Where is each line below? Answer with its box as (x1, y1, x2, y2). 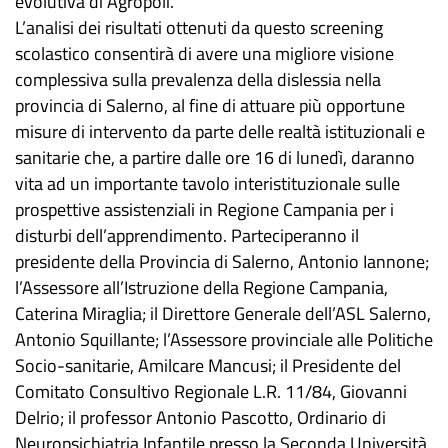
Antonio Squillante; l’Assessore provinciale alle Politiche (15, 326, 433, 354)
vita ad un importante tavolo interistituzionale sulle (15, 170, 400, 198)
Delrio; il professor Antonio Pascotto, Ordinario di (15, 404, 386, 432)
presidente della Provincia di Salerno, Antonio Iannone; (15, 248, 429, 276)
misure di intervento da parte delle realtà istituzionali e (15, 118, 425, 146)
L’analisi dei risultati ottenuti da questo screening (15, 14, 383, 42)
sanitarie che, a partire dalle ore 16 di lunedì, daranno (15, 144, 415, 172)
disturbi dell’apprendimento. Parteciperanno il (15, 222, 359, 250)
